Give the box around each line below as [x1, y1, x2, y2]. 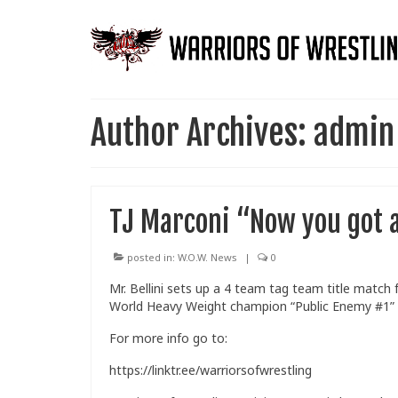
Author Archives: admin [91, 112, 394, 155]
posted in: [124, 251, 178, 265]
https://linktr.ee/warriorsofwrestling [109, 362, 312, 379]
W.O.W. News [178, 251, 237, 265]
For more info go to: [109, 330, 227, 347]
